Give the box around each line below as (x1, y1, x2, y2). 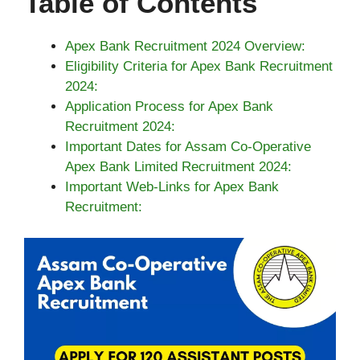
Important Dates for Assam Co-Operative (65, 139, 311, 155)
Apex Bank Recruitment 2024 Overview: (65, 39, 305, 55)
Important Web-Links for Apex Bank (65, 179, 279, 195)
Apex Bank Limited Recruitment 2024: (65, 159, 292, 175)
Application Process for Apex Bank (65, 99, 273, 115)
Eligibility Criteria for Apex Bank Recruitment (65, 59, 333, 75)
